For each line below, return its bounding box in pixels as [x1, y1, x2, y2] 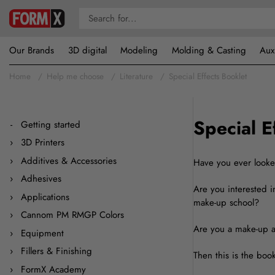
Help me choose [47, 71, 104, 82]
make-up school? [193, 196, 259, 209]
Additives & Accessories [20, 153, 117, 168]
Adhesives [20, 172, 61, 186]
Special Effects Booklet [169, 71, 247, 82]
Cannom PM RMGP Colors [20, 208, 124, 222]
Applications [20, 190, 69, 204]
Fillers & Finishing [20, 244, 92, 258]
